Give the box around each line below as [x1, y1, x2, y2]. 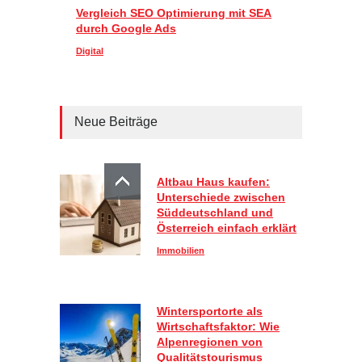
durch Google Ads [76, 22, 176, 36]
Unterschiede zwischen [157, 191, 285, 204]
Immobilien [157, 246, 204, 256]
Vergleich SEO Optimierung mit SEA [76, 6, 271, 20]
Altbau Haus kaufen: [157, 175, 270, 189]
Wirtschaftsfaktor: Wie [157, 320, 280, 334]
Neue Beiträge [74, 115, 158, 129]
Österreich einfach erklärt [157, 221, 297, 235]
